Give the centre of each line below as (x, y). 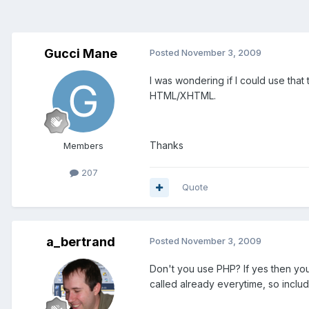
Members (83, 146)
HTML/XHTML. (183, 96)
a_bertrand (81, 242)
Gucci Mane (81, 54)
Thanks (167, 146)
